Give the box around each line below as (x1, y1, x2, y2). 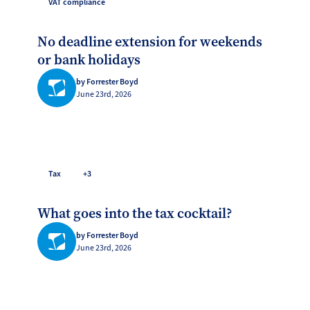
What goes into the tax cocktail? (37, 204, 233, 223)
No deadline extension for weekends (37, 33, 263, 51)
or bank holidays (37, 51, 141, 69)
